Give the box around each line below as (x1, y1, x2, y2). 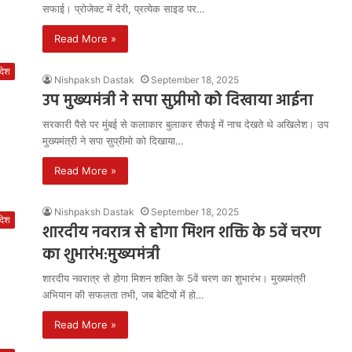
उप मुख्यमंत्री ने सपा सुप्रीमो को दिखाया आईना (42, 89, 313, 114)
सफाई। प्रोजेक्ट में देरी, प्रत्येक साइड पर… (42, 2, 205, 15)
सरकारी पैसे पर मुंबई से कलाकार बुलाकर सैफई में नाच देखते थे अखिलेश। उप (42, 118, 328, 130)
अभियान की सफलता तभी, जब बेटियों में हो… (42, 288, 204, 301)
